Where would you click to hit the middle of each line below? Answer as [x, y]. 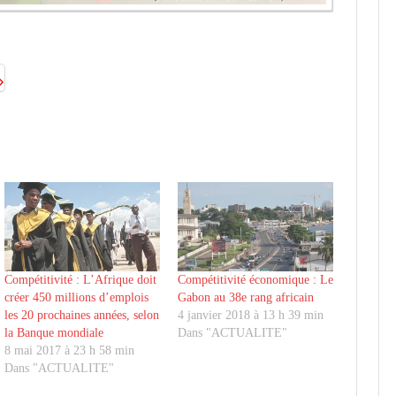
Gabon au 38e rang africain [246, 297]
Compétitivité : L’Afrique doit [81, 279]
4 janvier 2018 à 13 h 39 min [251, 315]
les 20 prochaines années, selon [82, 315]
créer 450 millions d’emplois [77, 297]
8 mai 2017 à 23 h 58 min [70, 350]
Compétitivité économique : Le [256, 279]
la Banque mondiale [54, 332]
